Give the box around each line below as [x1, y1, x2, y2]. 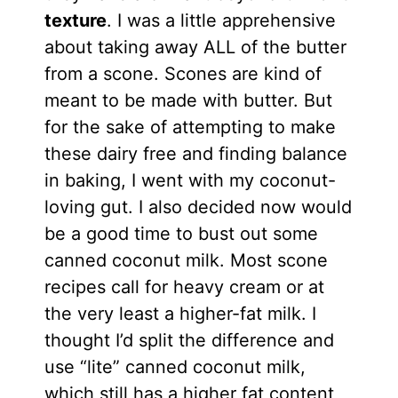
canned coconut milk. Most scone [44, 249, 328, 271]
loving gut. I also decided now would [44, 195, 352, 218]
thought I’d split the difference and [44, 329, 334, 351]
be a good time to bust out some [44, 222, 318, 244]
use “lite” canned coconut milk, [44, 355, 306, 378]
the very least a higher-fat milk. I [44, 302, 316, 324]
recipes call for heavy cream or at [44, 275, 324, 298]
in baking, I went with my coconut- [44, 169, 336, 191]
